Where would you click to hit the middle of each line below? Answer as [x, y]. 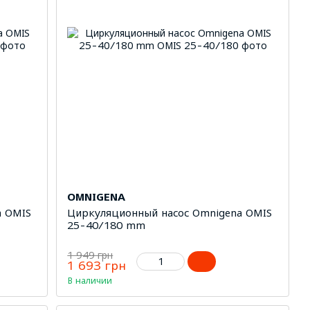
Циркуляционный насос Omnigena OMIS [170, 212]
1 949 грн [90, 255]
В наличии [90, 280]
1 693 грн [97, 265]
